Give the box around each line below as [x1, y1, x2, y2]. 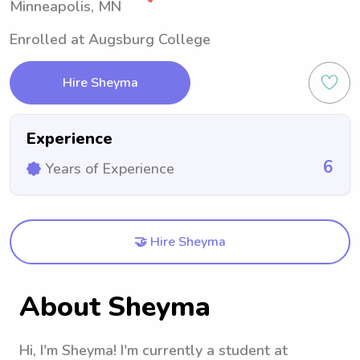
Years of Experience [45, 159, 174, 178]
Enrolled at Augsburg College [10, 30, 211, 49]
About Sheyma [19, 288, 211, 325]
